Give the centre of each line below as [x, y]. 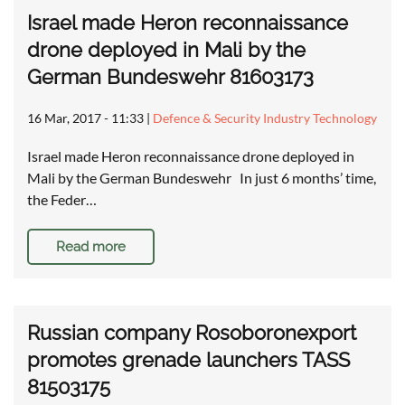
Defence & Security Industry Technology [265, 118]
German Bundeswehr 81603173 [170, 77]
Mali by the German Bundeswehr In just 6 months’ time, [202, 178]
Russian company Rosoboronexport [192, 333]
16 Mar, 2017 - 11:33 [85, 118]
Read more [91, 247]
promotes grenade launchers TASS [188, 360]
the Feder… [62, 200]
